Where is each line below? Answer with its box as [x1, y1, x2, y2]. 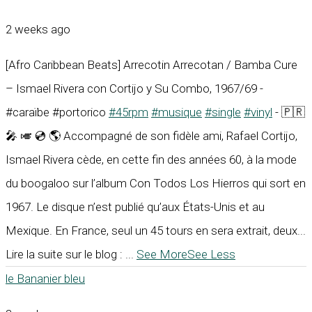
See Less [187, 247, 235, 261]
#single [205, 104, 241, 119]
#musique [151, 104, 202, 119]
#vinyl [244, 104, 272, 119]
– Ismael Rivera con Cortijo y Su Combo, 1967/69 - [6, 81, 263, 95]
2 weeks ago [6, 22, 70, 36]
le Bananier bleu [6, 271, 85, 286]
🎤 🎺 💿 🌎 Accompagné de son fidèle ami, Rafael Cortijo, [6, 128, 297, 143]
